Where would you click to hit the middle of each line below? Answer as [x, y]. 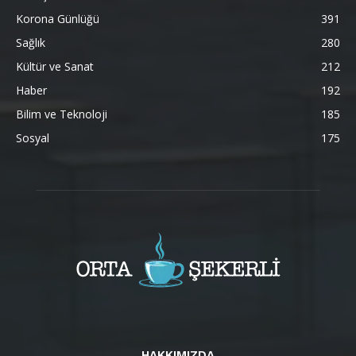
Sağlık [31, 42]
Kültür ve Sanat [55, 66]
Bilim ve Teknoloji [62, 114]
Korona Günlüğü [58, 18]
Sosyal [33, 137]
